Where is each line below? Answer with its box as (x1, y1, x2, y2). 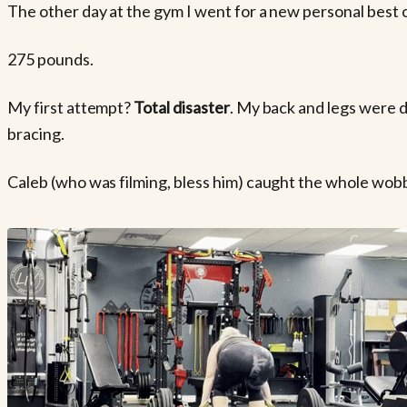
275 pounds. (7, 48, 94, 69)
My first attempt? (7, 96, 134, 117)
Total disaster (134, 96, 230, 117)
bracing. (7, 123, 65, 144)
